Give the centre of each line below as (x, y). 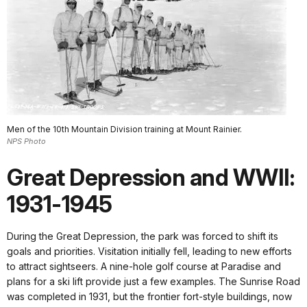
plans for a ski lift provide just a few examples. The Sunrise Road (153, 282)
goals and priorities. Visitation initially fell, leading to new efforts (149, 251)
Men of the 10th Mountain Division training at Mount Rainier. (124, 130)
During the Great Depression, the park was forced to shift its (143, 236)
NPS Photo (26, 142)
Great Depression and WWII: (150, 178)
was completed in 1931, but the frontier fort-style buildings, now (149, 297)
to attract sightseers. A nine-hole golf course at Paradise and (144, 267)
